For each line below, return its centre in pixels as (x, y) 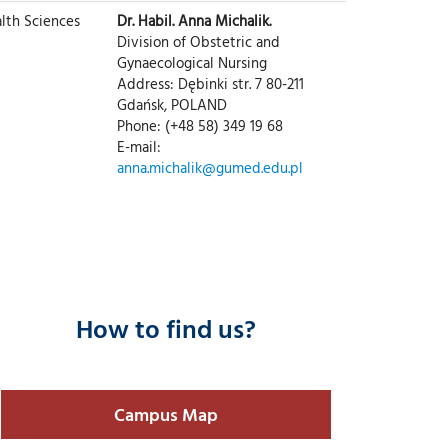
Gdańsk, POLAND (172, 104)
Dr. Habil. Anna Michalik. (194, 20)
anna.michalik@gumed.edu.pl (210, 167)
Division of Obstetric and (198, 41)
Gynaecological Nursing (192, 62)
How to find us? (166, 328)
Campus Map (166, 414)
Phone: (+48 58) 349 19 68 (200, 125)
